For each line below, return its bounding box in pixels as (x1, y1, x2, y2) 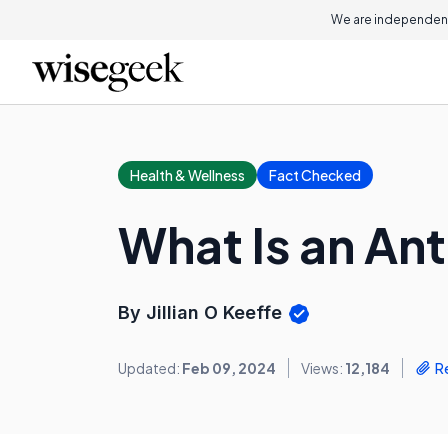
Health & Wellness (130, 166, 245, 184)
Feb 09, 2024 (182, 359, 276, 378)
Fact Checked (269, 166, 361, 184)
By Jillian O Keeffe (118, 302, 287, 323)
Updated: (118, 359, 182, 378)
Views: (301, 359, 345, 378)
